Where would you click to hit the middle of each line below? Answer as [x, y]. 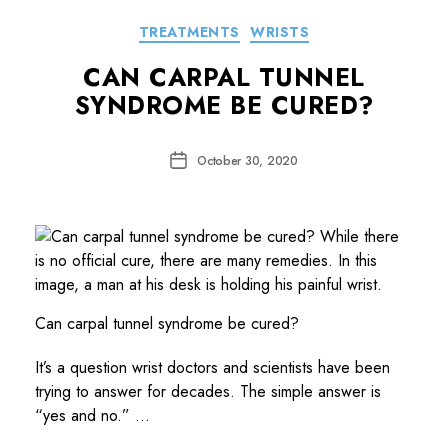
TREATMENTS [189, 32]
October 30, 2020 [247, 160]
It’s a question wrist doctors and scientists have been [212, 367]
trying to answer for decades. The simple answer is [208, 391]
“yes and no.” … [92, 415]
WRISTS [280, 32]
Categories [260, 27]
